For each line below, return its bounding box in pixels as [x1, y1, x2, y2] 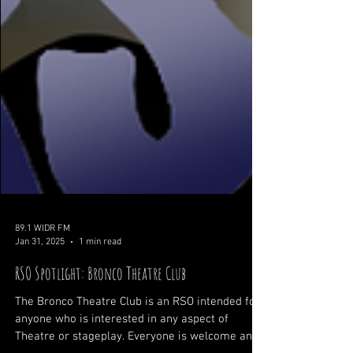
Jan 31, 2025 [15, 305, 65, 317]
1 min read [79, 305, 121, 317]
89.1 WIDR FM [15, 292, 70, 303]
